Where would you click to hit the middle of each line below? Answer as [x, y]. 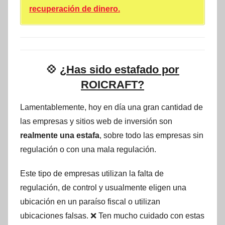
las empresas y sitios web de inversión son [96, 122]
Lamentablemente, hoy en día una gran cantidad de [111, 107]
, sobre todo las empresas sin [151, 136]
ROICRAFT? [113, 84]
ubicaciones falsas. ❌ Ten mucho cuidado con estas [112, 216]
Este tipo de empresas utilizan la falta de [92, 174]
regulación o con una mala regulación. [88, 150]
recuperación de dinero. [75, 9]
